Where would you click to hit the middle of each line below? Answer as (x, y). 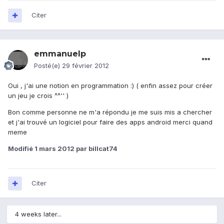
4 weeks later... (38, 214)
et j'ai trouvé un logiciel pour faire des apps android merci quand (110, 122)
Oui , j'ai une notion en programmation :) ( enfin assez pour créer (110, 86)
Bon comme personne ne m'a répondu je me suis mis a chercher (110, 112)
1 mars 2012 (54, 149)
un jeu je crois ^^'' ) (38, 96)
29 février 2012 (85, 66)
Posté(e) (48, 66)
